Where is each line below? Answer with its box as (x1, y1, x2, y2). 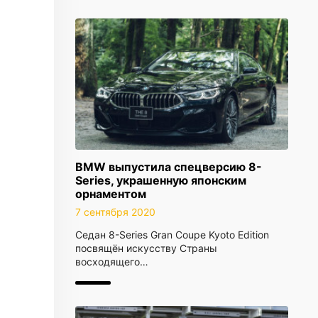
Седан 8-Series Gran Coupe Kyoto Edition (75, 229, 269, 241)
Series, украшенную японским (75, 173, 246, 187)
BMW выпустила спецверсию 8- (75, 160, 262, 174)
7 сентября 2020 (75, 206, 155, 218)
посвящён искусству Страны (75, 242, 217, 254)
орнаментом (75, 187, 146, 201)
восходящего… (75, 256, 148, 268)
